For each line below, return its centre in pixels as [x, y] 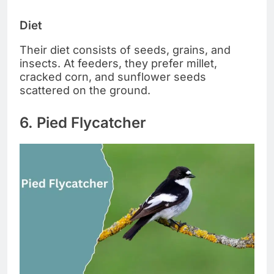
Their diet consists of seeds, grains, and [125, 50]
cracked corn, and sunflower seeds [113, 77]
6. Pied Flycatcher [83, 123]
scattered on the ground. [85, 91]
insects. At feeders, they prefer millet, [118, 64]
